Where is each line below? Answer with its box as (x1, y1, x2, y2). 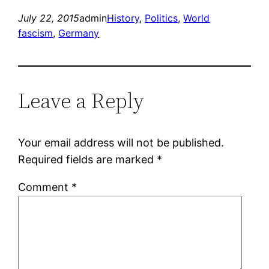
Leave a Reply (18, 85, 145, 115)
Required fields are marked (18, 153, 157, 166)
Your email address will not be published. (18, 136, 225, 149)
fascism (18, 26, 53, 39)
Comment (18, 180, 72, 193)
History (107, 11, 140, 24)
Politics (145, 11, 178, 24)
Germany (58, 26, 100, 39)
